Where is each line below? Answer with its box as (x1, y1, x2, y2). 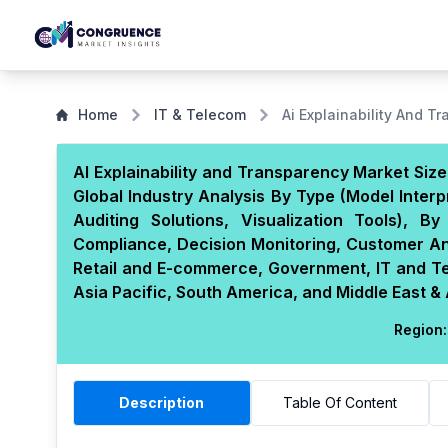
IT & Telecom (154, 106, 246, 123)
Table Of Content (282, 394, 397, 411)
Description (119, 394, 205, 411)
